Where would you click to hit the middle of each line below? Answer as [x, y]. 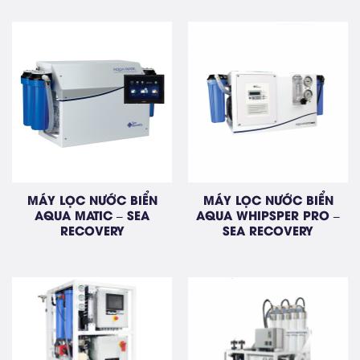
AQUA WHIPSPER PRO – [268, 215]
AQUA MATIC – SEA [92, 215]
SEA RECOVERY [268, 230]
